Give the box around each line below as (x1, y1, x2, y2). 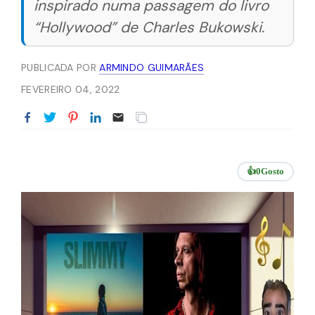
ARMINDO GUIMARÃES (99, 61, 205, 74)
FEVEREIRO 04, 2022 (21, 83, 120, 96)
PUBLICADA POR (21, 61, 100, 74)
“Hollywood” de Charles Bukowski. (34, 18, 264, 37)
